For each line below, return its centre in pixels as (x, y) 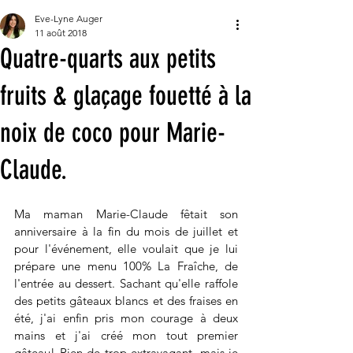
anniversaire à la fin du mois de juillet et (126, 232)
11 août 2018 (61, 33)
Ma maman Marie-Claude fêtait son (126, 214)
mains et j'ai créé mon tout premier (126, 336)
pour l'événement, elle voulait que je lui (126, 249)
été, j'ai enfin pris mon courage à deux (126, 318)
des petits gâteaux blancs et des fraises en (126, 301)
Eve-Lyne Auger (69, 19)
